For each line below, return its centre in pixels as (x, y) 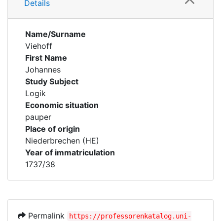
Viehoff (39, 46)
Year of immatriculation (70, 152)
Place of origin (53, 129)
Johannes (43, 70)
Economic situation (62, 105)
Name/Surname (55, 34)
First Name (46, 58)
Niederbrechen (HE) (62, 141)
